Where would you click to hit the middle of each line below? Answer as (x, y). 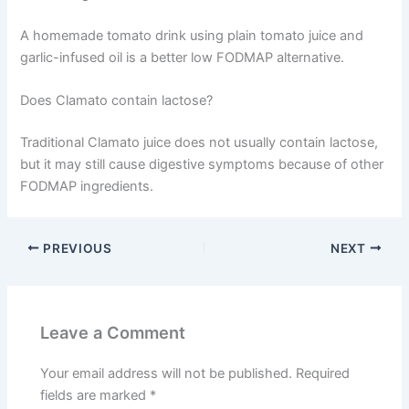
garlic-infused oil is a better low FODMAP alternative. (183, 57)
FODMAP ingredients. (87, 186)
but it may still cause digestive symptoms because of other (202, 164)
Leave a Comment (113, 333)
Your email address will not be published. (167, 374)
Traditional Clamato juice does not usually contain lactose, (199, 142)
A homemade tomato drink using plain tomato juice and (192, 35)
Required (323, 374)
